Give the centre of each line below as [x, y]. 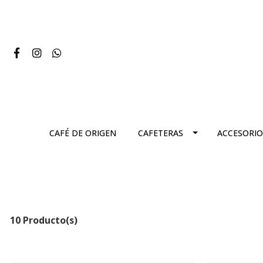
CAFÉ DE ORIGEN [82, 133]
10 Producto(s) [44, 220]
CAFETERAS [160, 133]
